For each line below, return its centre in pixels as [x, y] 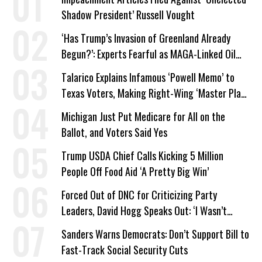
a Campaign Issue [96, 109]
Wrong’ [75, 226]
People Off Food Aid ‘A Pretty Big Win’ [135, 171]
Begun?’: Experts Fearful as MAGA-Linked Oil [149, 54]
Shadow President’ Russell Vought [128, 15]
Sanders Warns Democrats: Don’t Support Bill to [155, 234]
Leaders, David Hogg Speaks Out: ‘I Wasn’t [144, 211]
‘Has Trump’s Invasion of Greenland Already [146, 38]
